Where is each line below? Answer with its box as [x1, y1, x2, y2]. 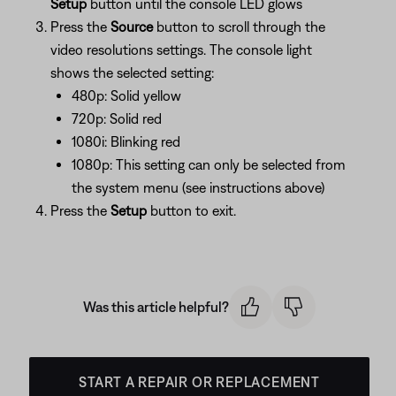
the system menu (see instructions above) [72, 179, 324, 195]
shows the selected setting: [50, 65, 214, 80]
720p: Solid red [72, 110, 162, 126]
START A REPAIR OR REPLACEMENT [78, 373, 321, 390]
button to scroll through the [153, 19, 325, 34]
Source [110, 19, 153, 34]
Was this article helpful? [83, 299, 229, 316]
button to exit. [147, 202, 236, 218]
